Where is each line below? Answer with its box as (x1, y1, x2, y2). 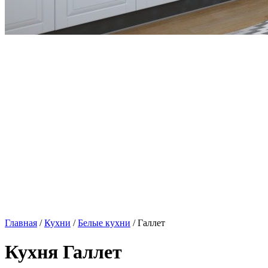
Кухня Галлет (5, 241, 122, 263)
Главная (5, 218, 37, 228)
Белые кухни (78, 218, 130, 228)
